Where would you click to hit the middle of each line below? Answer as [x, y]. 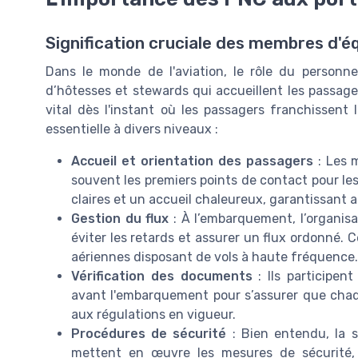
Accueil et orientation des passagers [192, 161]
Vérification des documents [162, 276]
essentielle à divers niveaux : [132, 129]
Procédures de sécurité [149, 334]
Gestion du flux [120, 219]
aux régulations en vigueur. [153, 315]
